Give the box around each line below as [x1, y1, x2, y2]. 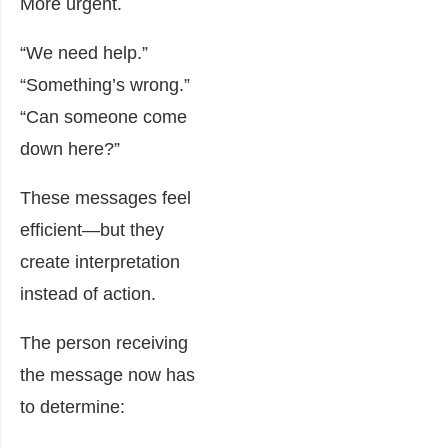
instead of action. [20, 283, 156, 304]
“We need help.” [20, 42, 148, 63]
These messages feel [20, 187, 191, 208]
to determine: [20, 396, 125, 417]
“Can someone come [20, 106, 187, 127]
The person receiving [20, 332, 188, 353]
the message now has [20, 364, 195, 385]
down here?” [20, 138, 120, 159]
